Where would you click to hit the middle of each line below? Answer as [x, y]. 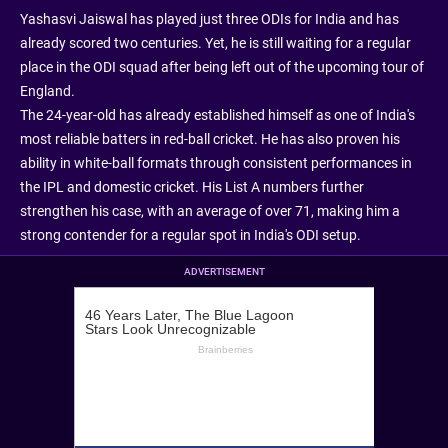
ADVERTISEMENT [224, 272]
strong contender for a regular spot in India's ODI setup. [190, 235]
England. [47, 91]
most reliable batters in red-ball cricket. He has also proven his [210, 139]
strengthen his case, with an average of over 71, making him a [210, 211]
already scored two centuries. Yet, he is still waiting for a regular [215, 43]
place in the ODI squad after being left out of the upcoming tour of [222, 67]
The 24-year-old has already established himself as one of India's [217, 115]
